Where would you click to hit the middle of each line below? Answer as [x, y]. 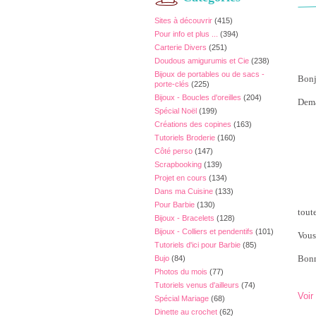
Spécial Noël [176, 111]
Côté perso [174, 151]
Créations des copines [193, 124]
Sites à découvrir [183, 20]
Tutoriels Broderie [185, 138]
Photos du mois [181, 272]
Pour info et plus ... [186, 34]
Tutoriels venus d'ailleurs [197, 285]
